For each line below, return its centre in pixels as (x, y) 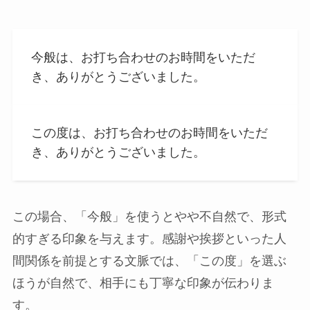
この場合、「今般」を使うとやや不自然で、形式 (149, 217)
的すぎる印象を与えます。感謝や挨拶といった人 (149, 239)
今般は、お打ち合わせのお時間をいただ (143, 57)
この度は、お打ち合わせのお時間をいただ (149, 133)
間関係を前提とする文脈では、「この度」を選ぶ (149, 261)
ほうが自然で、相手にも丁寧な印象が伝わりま (143, 283)
